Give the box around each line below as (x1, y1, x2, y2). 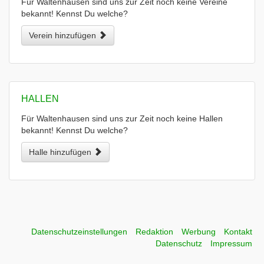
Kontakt (224, 227, 252, 236)
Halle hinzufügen (29, 147, 94, 157)
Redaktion (136, 227, 173, 236)
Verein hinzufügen (29, 31, 98, 40)
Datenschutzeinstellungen (31, 227, 127, 236)
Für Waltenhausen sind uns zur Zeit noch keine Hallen (21, 114, 223, 123)
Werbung (181, 227, 216, 236)
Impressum (210, 239, 252, 248)
